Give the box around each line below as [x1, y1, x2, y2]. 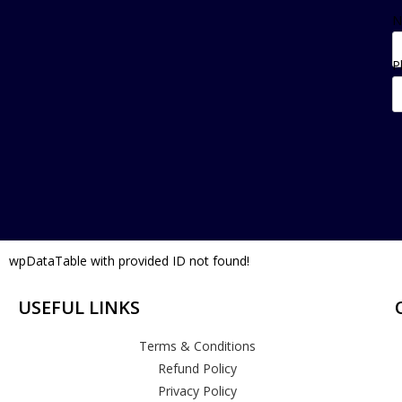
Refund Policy [157, 360, 237, 377]
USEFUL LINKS [18, 295, 140, 319]
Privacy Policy [157, 382, 237, 399]
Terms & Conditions [138, 337, 256, 354]
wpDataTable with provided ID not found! [9, 252, 249, 269]
